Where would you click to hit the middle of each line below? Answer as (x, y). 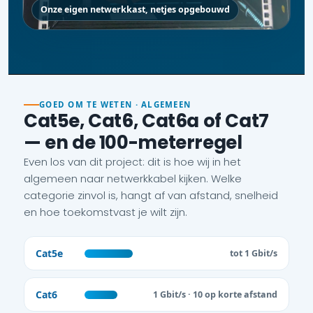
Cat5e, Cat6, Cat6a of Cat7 (146, 121)
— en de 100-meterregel (133, 143)
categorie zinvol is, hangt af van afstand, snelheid (151, 196)
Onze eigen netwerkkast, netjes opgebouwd (135, 9)
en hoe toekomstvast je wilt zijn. (105, 212)
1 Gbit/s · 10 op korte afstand (215, 294)
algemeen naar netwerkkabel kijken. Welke (133, 179)
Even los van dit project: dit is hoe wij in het (132, 162)
